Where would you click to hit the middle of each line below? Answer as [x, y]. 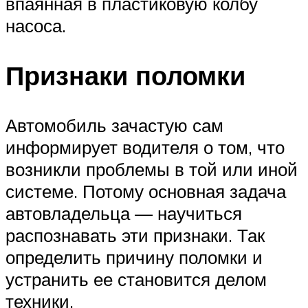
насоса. [36, 25]
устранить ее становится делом [136, 279]
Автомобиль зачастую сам [114, 125]
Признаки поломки [125, 75]
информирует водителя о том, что [145, 147]
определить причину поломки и [134, 257]
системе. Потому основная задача [146, 191]
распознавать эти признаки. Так [135, 235]
